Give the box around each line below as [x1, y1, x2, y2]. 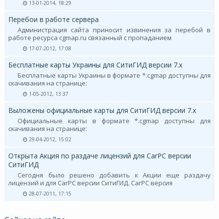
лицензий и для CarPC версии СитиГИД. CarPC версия [8, 178, 173, 187]
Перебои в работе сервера [8, 14, 99, 24]
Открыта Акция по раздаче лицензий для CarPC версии [8, 151, 191, 160]
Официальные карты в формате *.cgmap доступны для [18, 116, 211, 125]
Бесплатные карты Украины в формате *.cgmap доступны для [18, 70, 211, 80]
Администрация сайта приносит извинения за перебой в [18, 25, 211, 34]
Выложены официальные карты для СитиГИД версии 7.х [8, 105, 196, 115]
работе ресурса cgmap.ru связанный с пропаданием [8, 33, 172, 42]
